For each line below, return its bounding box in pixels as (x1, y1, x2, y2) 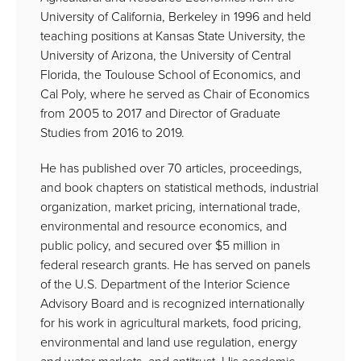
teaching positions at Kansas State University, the (40, 27, 305, 45)
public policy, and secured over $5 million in (40, 236, 280, 255)
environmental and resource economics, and (40, 217, 287, 235)
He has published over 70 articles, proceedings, (40, 159, 302, 177)
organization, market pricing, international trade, (40, 197, 301, 216)
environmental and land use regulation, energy (40, 333, 297, 351)
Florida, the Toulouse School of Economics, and (40, 65, 301, 84)
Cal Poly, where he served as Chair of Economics (40, 85, 309, 103)
